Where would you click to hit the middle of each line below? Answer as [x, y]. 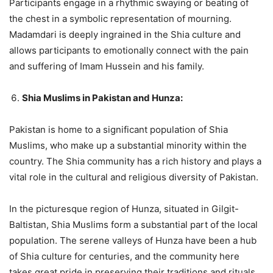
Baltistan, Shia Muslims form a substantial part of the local [133, 224]
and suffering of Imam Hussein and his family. [107, 66]
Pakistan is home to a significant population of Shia [119, 129]
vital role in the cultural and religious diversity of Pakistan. [134, 177]
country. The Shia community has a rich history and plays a [135, 161]
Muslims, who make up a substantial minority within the [128, 145]
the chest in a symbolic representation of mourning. [120, 18]
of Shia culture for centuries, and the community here [124, 256]
